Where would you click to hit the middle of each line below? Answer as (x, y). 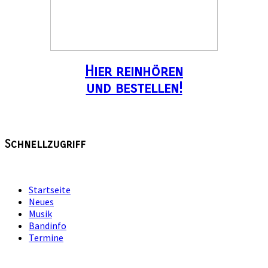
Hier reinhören (134, 71)
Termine (46, 237)
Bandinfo (48, 225)
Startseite (50, 189)
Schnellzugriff (45, 144)
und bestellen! (134, 88)
